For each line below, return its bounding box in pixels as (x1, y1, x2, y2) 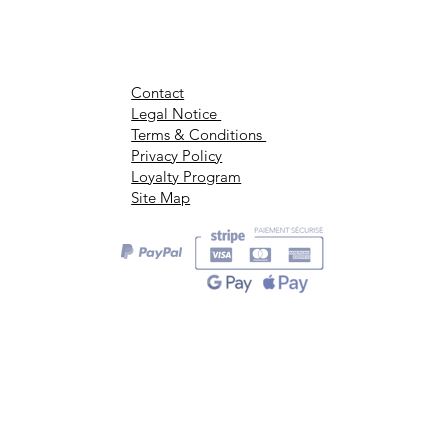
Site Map (131, 188, 191, 208)
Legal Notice (131, 104, 222, 124)
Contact (131, 83, 185, 103)
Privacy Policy (131, 146, 223, 166)
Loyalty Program (131, 167, 242, 187)
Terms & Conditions (131, 125, 267, 145)
